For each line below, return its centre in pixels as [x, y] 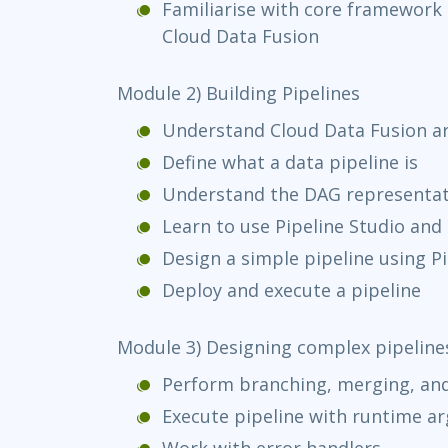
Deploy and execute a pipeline [291, 289]
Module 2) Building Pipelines [238, 92]
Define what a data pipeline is [290, 161]
